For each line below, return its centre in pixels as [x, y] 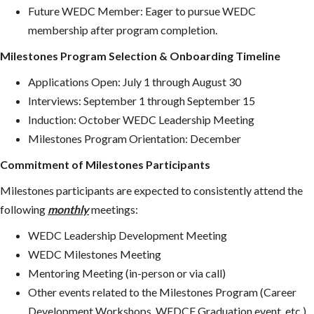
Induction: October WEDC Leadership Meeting [141, 119]
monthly [68, 209]
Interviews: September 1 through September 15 [142, 100]
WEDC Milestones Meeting [95, 254]
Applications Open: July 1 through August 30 [135, 81]
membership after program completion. [123, 29]
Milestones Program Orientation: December [135, 138]
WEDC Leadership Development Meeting [128, 235]
